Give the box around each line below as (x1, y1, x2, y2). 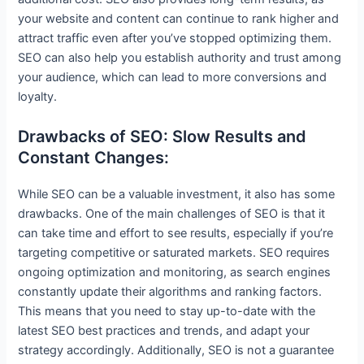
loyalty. (18, 89, 58, 105)
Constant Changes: (18, 147, 170, 167)
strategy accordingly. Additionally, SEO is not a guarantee (18, 342, 335, 357)
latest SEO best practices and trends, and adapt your (18, 323, 310, 338)
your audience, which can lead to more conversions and (18, 70, 327, 85)
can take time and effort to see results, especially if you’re (18, 225, 334, 240)
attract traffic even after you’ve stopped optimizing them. (18, 31, 332, 46)
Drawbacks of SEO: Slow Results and (18, 126, 307, 146)
